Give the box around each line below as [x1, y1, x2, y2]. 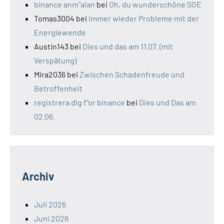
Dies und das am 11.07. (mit [82, 41, 173, 51]
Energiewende [34, 27, 86, 37]
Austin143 [34, 41, 68, 51]
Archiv [22, 169, 54, 183]
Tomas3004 [34, 13, 74, 23]
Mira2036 [34, 69, 65, 79]
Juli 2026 [34, 199, 66, 209]
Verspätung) [34, 55, 76, 65]
